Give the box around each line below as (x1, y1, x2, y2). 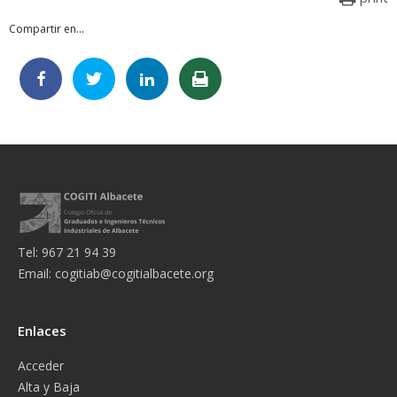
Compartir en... (9, 20, 84, 36)
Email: (18, 264, 55, 282)
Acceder (18, 356, 64, 374)
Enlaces (18, 321, 66, 339)
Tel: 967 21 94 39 (18, 243, 116, 261)
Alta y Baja (18, 378, 80, 395)
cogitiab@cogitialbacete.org (55, 264, 214, 282)
